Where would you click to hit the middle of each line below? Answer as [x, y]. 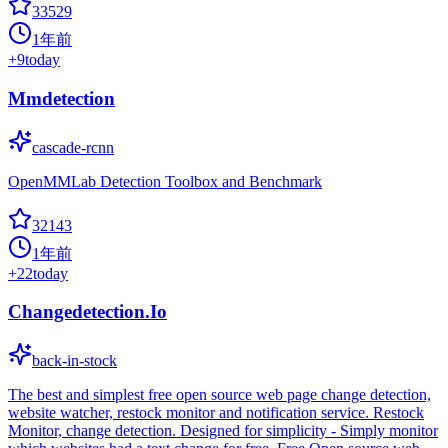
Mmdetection [61, 99]
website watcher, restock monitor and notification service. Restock [216, 413]
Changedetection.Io [87, 312]
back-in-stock [74, 361]
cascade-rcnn [73, 147]
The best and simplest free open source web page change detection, [219, 395]
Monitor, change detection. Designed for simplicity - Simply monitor [223, 431]
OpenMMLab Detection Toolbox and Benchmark [165, 181]
